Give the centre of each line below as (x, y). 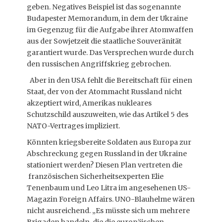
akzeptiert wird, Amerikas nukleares (89, 103)
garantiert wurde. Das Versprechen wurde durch (110, 53)
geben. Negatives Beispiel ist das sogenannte (104, 7)
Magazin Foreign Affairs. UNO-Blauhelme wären (111, 199)
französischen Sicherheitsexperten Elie (95, 176)
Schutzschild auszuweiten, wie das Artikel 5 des (108, 114)
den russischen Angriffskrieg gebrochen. (100, 64)
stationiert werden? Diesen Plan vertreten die (105, 165)
